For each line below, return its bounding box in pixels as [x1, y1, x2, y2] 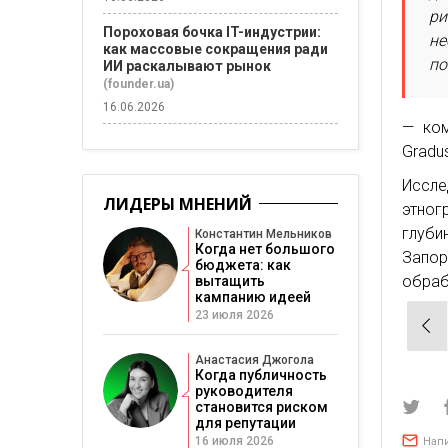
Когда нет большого [195, 241, 335, 257]
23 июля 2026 [195, 308, 274, 322]
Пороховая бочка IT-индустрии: [103, 24, 321, 40]
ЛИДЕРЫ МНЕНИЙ [103, 193, 252, 215]
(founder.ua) [103, 77, 174, 91]
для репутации [195, 415, 296, 431]
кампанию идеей [195, 289, 311, 305]
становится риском [195, 399, 328, 415]
